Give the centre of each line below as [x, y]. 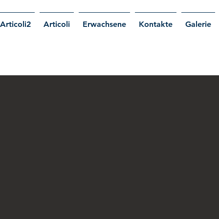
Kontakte [155, 24]
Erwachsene [104, 24]
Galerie [198, 24]
